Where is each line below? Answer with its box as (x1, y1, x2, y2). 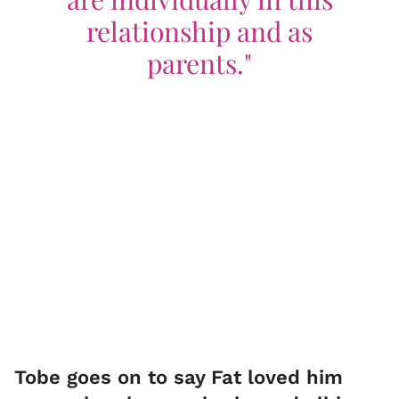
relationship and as (86, 12, 313, 49)
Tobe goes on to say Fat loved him (14, 365, 343, 388)
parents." (147, 45, 252, 81)
